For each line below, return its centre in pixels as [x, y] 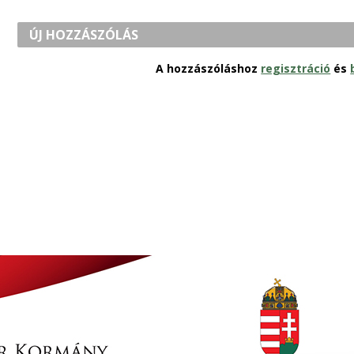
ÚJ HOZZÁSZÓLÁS [84, 35]
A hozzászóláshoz [209, 69]
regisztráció [296, 69]
